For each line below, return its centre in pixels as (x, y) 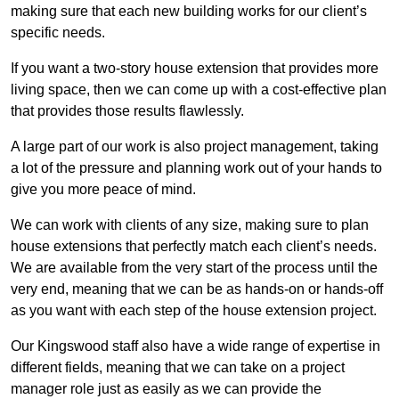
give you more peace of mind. (103, 190)
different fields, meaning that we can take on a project (178, 368)
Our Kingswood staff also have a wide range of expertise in (195, 346)
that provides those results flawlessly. (127, 111)
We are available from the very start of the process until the (194, 268)
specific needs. (58, 33)
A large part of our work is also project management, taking (195, 147)
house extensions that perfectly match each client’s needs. (194, 247)
